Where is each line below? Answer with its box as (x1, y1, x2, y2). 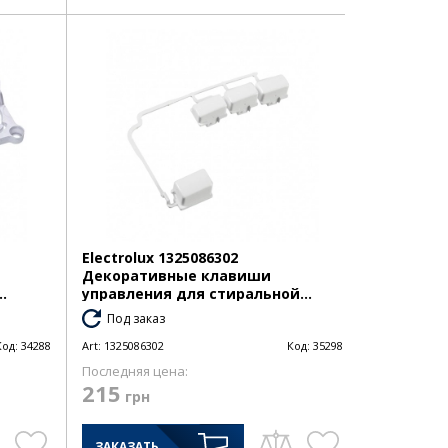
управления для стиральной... (81, 284, 312, 304)
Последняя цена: (81, 362, 188, 381)
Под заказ (106, 310, 165, 328)
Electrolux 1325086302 (81, 248, 238, 268)
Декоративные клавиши (81, 266, 271, 286)
